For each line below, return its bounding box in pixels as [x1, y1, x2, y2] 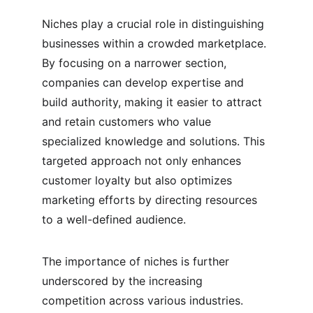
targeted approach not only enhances [42, 154, 245, 168]
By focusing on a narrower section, [42, 56, 230, 70]
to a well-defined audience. [42, 212, 186, 226]
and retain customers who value [42, 115, 214, 129]
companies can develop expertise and [42, 75, 247, 89]
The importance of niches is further [42, 254, 233, 268]
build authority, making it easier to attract [42, 95, 265, 109]
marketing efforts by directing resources [42, 193, 261, 207]
